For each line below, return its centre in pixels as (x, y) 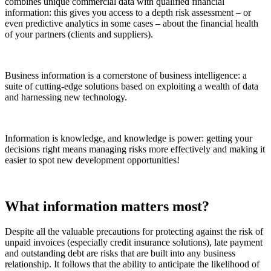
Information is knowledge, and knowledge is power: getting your (129, 138)
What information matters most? (107, 206)
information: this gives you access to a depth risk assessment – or (128, 12)
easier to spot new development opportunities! (92, 160)
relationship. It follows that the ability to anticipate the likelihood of (132, 264)
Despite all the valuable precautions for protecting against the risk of (134, 232)
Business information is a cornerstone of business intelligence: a (126, 75)
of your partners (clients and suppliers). (79, 34)
